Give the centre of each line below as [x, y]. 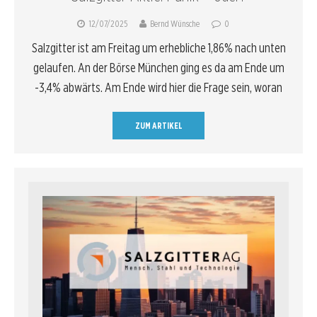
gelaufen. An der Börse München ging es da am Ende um [158, 68]
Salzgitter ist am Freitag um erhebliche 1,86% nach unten [158, 48]
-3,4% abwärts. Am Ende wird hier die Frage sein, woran [158, 88]
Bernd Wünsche [175, 24]
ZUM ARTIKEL [158, 126]
